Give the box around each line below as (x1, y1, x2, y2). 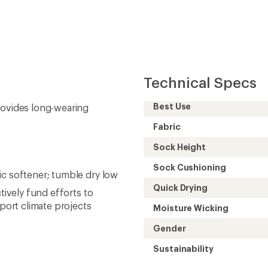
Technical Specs (144, 73, 257, 91)
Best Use (153, 100, 191, 111)
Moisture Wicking (153, 202, 229, 213)
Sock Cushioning (153, 162, 226, 172)
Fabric (153, 121, 181, 132)
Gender (153, 223, 186, 233)
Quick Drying (153, 182, 208, 193)
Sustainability (153, 243, 214, 254)
